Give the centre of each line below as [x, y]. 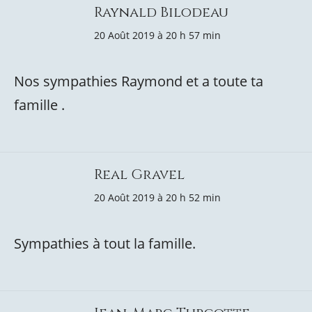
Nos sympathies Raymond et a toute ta [139, 81]
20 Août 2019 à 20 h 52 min [157, 197]
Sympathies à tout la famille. [105, 243]
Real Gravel [139, 174]
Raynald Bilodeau [161, 12]
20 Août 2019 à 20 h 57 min [157, 35]
